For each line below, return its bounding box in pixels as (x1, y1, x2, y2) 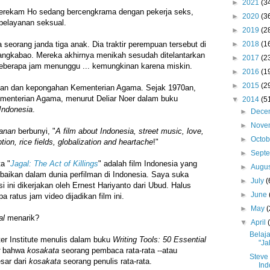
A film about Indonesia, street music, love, (55, 127, 204, 136)
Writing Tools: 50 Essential (113, 235, 206, 245)
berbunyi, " (16, 127, 55, 136)
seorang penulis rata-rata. (61, 257, 154, 266)
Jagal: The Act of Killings (10, 159, 98, 169)
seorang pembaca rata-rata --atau (59, 246, 177, 256)
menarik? (5, 213, 39, 223)
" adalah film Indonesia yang (98, 159, 197, 169)
